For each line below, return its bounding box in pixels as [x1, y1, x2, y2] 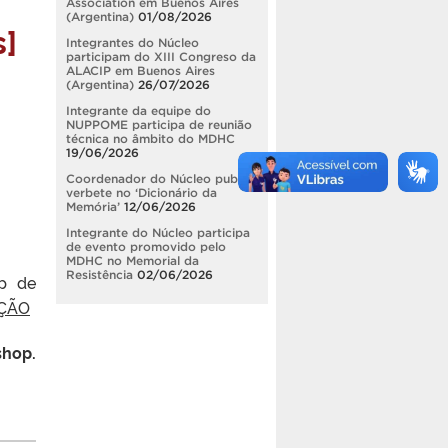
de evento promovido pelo [66, 239, 226, 253]
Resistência [66, 267, 133, 281]
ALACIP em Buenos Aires [66, 63, 215, 77]
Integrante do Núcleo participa [66, 225, 250, 239]
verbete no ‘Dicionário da [66, 185, 217, 199]
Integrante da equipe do [66, 103, 211, 117]
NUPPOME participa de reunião [66, 117, 252, 131]
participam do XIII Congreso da [66, 49, 256, 63]
